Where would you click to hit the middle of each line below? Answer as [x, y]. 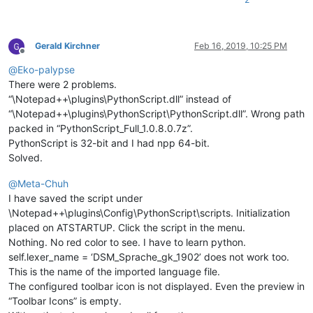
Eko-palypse [46, 69]
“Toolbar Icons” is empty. [65, 300]
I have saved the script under [75, 198]
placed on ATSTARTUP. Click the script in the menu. [127, 227]
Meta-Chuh [43, 183]
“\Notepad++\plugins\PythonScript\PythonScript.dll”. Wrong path [156, 113]
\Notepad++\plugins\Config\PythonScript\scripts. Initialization [149, 212]
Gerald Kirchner [67, 45]
